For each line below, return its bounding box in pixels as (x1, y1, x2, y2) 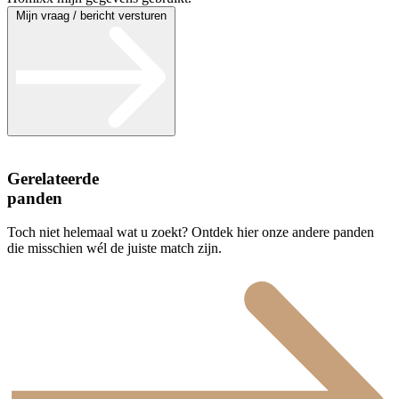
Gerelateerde (7, 168, 99, 188)
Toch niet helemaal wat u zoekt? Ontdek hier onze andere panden (7, 224, 374, 240)
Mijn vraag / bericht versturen (16, 8, 167, 22)
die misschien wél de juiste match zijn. (7, 240, 222, 256)
